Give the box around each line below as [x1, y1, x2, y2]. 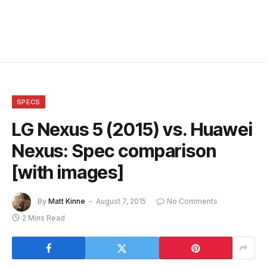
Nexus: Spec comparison [12, 140, 216, 162]
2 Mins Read [22, 213, 65, 223]
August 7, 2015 [96, 197, 146, 206]
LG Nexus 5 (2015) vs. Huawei [12, 119, 253, 141]
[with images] [12, 162, 125, 184]
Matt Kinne [48, 197, 85, 206]
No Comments [167, 197, 218, 206]
